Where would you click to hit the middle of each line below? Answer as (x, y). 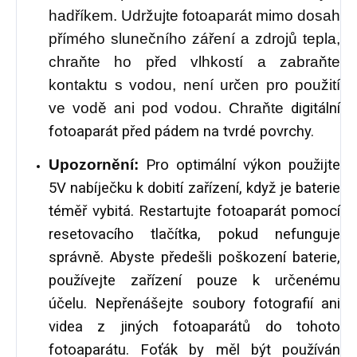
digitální (316, 109)
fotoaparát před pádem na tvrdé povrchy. (181, 132)
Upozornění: (94, 165)
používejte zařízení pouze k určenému (194, 281)
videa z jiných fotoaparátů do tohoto (194, 327)
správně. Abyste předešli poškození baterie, (194, 258)
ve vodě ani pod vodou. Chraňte (170, 108)
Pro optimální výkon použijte (243, 165)
